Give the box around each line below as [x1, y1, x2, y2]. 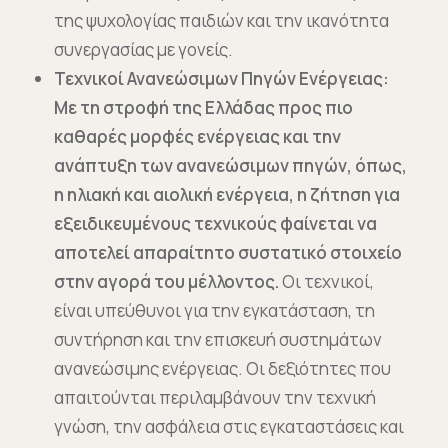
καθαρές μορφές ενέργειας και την [54, 125, 341, 148]
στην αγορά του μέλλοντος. [54, 270, 282, 293]
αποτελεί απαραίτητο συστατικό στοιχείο [54, 241, 402, 264]
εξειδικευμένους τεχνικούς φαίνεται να [54, 212, 377, 235]
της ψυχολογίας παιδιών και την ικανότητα [54, 9, 389, 32]
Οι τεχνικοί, [282, 270, 374, 293]
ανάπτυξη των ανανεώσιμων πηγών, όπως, [54, 154, 407, 177]
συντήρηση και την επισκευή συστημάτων [54, 328, 382, 351]
